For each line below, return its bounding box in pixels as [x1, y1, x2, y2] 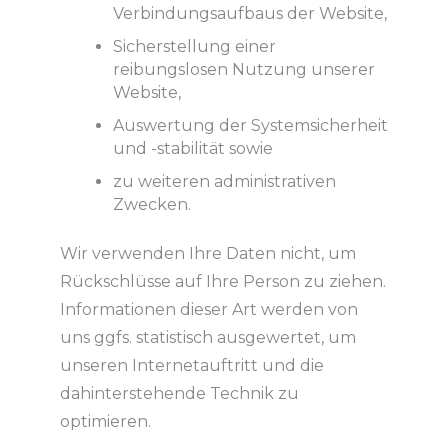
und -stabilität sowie [112, 138, 273, 158]
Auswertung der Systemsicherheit [112, 115, 388, 135]
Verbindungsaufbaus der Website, [112, 3, 387, 23]
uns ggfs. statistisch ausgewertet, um [59, 327, 356, 347]
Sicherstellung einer [112, 36, 276, 56]
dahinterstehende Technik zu [59, 383, 299, 403]
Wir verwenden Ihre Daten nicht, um [59, 243, 356, 263]
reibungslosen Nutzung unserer [112, 59, 375, 79]
